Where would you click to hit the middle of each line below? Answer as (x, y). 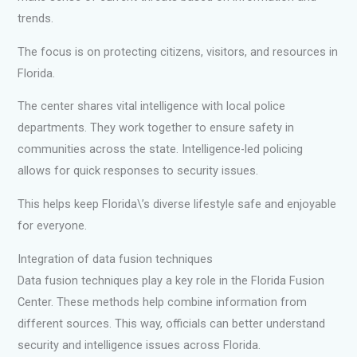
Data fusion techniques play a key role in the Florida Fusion (171, 280)
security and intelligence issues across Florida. (139, 345)
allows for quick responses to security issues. (138, 171)
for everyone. (53, 225)
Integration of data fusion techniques (116, 259)
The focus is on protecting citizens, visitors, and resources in (178, 51)
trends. (36, 19)
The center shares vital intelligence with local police (152, 106)
